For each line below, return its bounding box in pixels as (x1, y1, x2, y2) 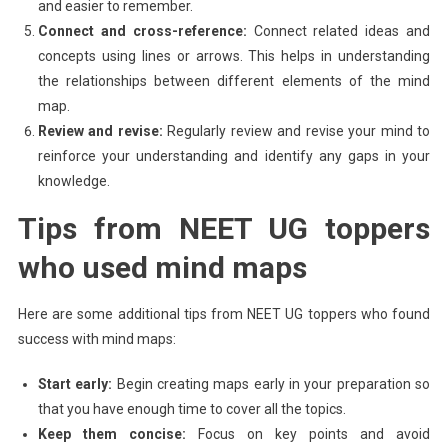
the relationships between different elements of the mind (37, 72, 431, 89)
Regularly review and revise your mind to (162, 122, 431, 139)
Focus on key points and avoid (185, 425, 431, 442)
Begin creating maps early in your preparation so (112, 375, 431, 392)
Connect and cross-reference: (37, 22, 247, 39)
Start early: (37, 375, 113, 392)
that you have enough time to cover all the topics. (37, 400, 346, 417)
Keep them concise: (37, 425, 186, 442)
